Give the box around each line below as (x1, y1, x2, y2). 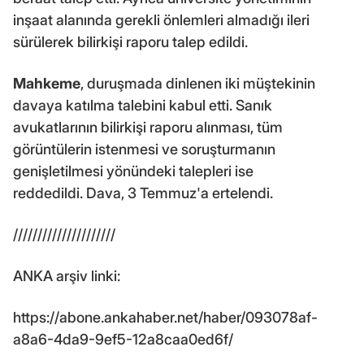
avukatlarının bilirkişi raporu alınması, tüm (13, 118, 283, 136)
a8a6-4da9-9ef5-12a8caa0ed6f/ (13, 330, 233, 348)
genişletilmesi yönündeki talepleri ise (13, 162, 253, 180)
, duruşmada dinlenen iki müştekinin (80, 74, 315, 92)
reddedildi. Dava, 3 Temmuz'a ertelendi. (13, 184, 273, 201)
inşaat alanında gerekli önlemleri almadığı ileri (13, 11, 310, 28)
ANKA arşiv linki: (13, 266, 120, 284)
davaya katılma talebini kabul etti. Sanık (13, 96, 272, 114)
